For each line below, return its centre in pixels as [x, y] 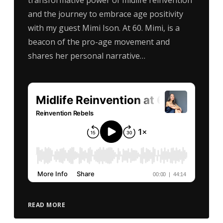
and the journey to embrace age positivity [105, 14]
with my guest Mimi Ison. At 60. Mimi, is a [104, 28]
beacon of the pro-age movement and [99, 42]
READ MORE [47, 205]
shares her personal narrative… [86, 56]
